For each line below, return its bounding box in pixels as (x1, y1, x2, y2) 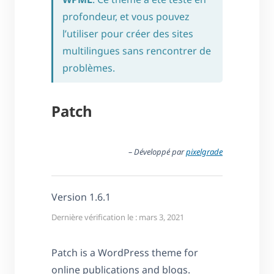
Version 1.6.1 (51, 190, 111, 204)
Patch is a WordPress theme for (51, 246, 198, 260)
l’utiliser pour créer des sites (62, 27, 193, 41)
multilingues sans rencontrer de (62, 44, 211, 58)
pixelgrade (186, 146, 223, 158)
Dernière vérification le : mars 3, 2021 (51, 212, 184, 223)
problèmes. (62, 61, 115, 75)
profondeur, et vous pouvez (62, 10, 190, 24)
